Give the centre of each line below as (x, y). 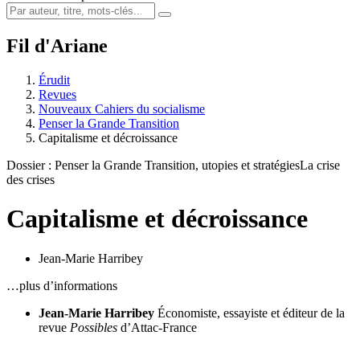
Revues (57, 94)
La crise (320, 165)
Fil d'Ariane (57, 45)
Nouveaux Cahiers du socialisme (122, 108)
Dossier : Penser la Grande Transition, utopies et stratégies (153, 165)
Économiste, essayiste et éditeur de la (251, 313)
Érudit (54, 80)
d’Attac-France (157, 327)
